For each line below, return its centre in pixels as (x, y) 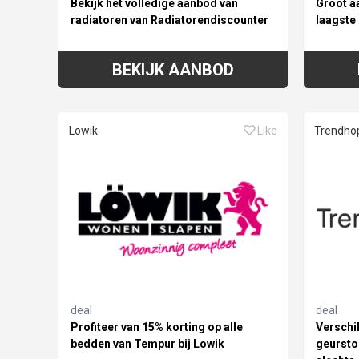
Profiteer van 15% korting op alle (157, 327)
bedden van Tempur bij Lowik (147, 344)
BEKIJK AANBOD (173, 69)
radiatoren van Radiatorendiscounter (169, 20)
